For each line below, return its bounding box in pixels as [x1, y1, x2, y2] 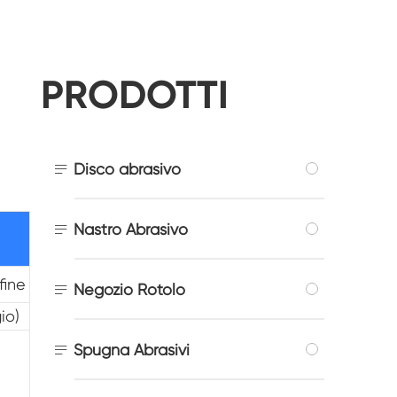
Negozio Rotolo [74, 279, 185, 299]
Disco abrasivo [74, 159, 181, 178]
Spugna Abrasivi [74, 339, 190, 359]
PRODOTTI [41, 71, 229, 120]
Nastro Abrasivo [74, 219, 188, 238]
